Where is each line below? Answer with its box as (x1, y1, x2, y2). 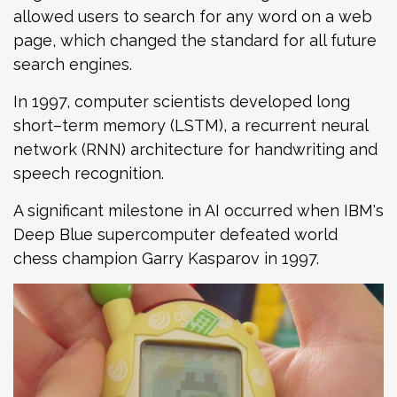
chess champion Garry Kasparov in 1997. (13, 249, 319, 269)
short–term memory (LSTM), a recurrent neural (13, 116, 368, 136)
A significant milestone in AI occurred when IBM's (13, 201, 384, 221)
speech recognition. (13, 164, 164, 183)
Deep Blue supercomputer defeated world (13, 225, 338, 245)
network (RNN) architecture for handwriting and (13, 140, 378, 160)
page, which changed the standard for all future (13, 31, 377, 51)
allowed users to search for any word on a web (13, 7, 372, 27)
